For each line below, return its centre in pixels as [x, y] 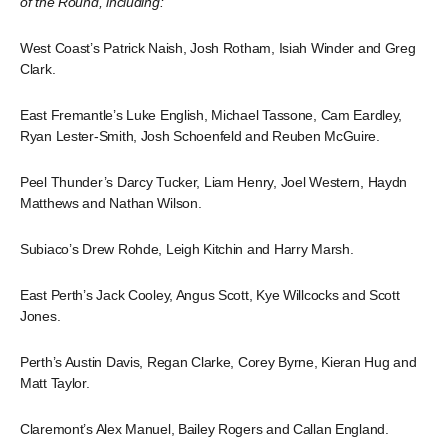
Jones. [40, 316]
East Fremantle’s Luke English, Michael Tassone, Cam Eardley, [211, 115]
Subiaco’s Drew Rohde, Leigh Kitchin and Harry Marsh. [187, 249]
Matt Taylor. [55, 383]
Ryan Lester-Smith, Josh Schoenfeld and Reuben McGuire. [200, 136]
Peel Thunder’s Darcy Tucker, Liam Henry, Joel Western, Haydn [214, 182]
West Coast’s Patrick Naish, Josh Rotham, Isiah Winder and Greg [218, 48]
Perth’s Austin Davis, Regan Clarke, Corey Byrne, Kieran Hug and [218, 362]
